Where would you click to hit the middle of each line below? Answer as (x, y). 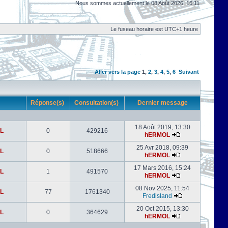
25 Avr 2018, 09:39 (162, 148)
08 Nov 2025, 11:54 (162, 188)
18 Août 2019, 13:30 (162, 127)
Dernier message (162, 103)
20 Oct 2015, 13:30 (162, 209)
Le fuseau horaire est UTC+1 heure (154, 29)
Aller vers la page (118, 72)
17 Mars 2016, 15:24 (162, 168)
